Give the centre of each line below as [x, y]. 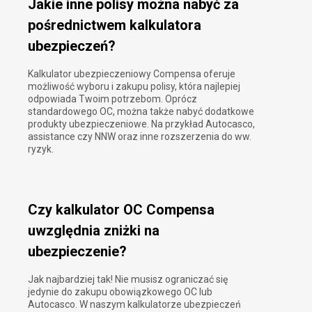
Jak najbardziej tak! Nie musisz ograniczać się [128, 280]
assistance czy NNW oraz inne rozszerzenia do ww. [140, 137]
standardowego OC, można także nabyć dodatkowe [141, 112]
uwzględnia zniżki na [94, 230]
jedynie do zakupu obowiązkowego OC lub [120, 292]
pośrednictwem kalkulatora [115, 25]
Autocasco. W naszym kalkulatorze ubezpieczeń [134, 305]
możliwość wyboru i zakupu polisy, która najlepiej [134, 87]
